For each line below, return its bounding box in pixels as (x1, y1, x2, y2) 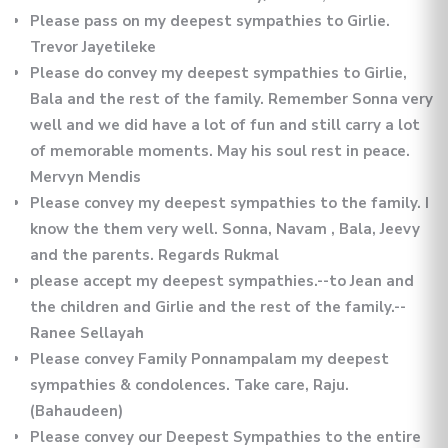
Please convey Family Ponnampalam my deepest (30, 349, 389, 370)
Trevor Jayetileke (30, 37, 156, 58)
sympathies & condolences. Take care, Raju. (30, 375, 349, 396)
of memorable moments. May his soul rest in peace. (30, 141, 410, 162)
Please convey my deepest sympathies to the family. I (30, 193, 429, 214)
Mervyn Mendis (30, 167, 141, 188)
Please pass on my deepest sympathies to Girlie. (30, 11, 390, 32)
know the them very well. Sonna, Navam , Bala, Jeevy (30, 219, 420, 240)
